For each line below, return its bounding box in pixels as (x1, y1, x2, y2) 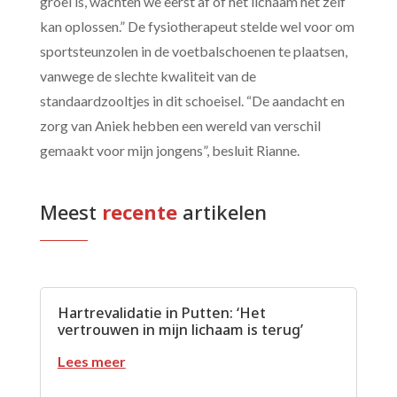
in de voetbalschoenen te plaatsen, (140, 42, 347, 59)
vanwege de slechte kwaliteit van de (39, 66, 256, 84)
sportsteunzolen (39, 42, 141, 59)
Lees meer (57, 352, 126, 370)
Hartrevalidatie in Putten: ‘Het (57, 302, 266, 323)
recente (101, 198, 183, 225)
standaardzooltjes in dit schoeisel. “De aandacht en (39, 91, 345, 109)
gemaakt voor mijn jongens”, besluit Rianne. (39, 141, 300, 159)
